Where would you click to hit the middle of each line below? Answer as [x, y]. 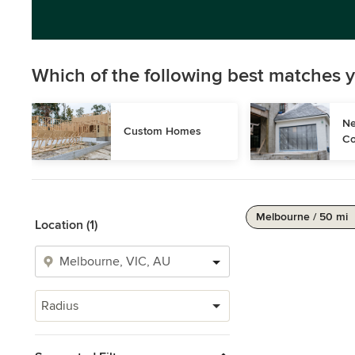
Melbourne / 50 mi [302, 217]
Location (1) [66, 225]
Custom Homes [162, 131]
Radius [60, 306]
